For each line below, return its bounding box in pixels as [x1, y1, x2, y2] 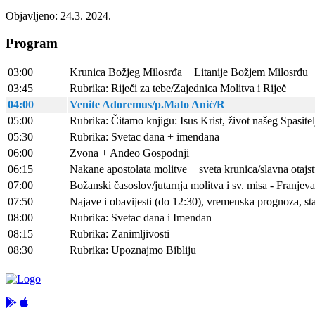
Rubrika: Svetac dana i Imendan [70, 212, 212, 224]
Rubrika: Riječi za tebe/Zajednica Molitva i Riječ [70, 82, 286, 95]
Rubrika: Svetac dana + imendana [70, 131, 219, 143]
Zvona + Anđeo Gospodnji [70, 147, 189, 160]
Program [6, 35, 58, 51]
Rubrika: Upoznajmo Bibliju [70, 244, 196, 257]
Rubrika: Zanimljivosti [70, 228, 169, 240]
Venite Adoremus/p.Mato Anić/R [70, 98, 225, 111]
